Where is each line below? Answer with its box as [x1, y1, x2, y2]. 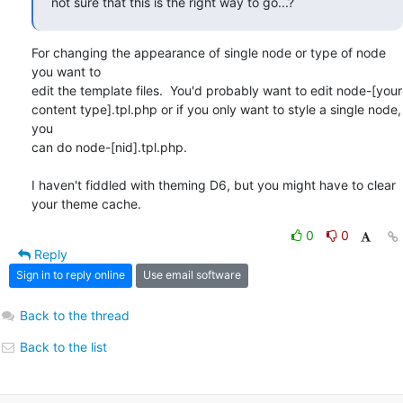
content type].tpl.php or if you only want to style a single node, [31, 101, 401, 117]
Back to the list [16, 338, 107, 354]
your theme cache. [31, 195, 141, 211]
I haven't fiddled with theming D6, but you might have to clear [31, 176, 396, 193]
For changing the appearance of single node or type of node [31, 44, 386, 60]
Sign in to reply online [16, 268, 125, 282]
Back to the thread [20, 307, 130, 323]
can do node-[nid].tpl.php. [31, 139, 187, 155]
